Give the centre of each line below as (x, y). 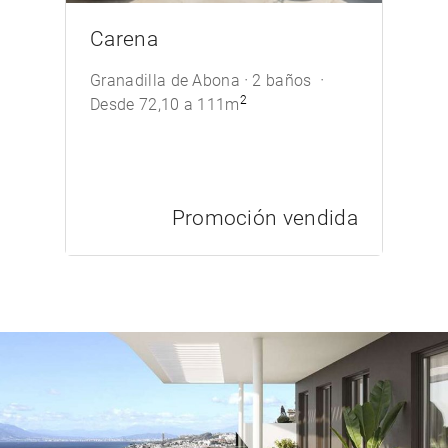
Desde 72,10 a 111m (165, 104)
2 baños (284, 80)
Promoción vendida (264, 218)
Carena (124, 39)
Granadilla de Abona (165, 80)
